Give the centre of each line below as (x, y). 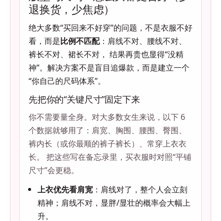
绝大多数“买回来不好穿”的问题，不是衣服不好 (110, 28)
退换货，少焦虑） (72, 9)
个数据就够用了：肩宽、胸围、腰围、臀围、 (108, 130)
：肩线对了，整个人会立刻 (140, 189)
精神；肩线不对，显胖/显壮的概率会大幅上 (114, 203)
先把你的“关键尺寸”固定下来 (84, 99)
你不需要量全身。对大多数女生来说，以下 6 (107, 117)
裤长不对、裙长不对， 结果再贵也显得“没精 (106, 54)
